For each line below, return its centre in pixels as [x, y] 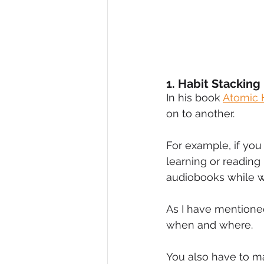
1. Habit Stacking [213, 83]
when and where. [209, 225]
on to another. [200, 113]
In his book [194, 97]
